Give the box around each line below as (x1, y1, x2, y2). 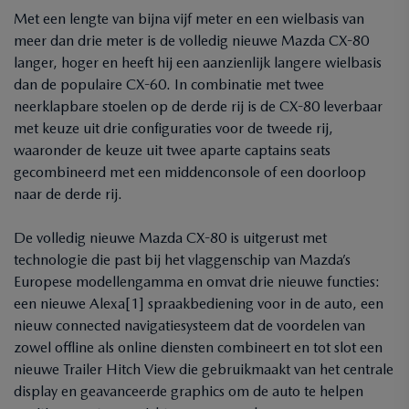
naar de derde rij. (14, 185, 122, 203)
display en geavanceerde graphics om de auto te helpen (14, 383, 363, 400)
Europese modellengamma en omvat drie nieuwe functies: (14, 273, 380, 290)
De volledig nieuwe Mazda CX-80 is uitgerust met (14, 229, 327, 246)
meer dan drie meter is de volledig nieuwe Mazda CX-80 (14, 32, 369, 49)
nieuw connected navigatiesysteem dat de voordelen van (14, 317, 365, 334)
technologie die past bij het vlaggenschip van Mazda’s (14, 251, 351, 268)
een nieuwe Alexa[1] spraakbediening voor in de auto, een (14, 295, 383, 312)
